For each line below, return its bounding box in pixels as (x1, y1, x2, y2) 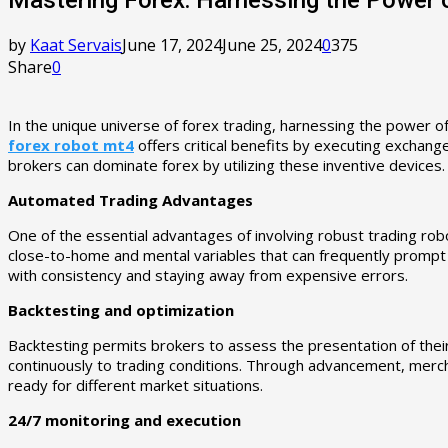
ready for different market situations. (8, 374, 263, 395)
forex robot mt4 (8, 134, 134, 155)
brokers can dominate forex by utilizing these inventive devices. (8, 154, 445, 175)
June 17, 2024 (122, 33, 222, 56)
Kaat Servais (30, 33, 122, 56)
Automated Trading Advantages (8, 189, 253, 210)
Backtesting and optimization (8, 299, 234, 320)
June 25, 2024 (222, 33, 322, 56)
